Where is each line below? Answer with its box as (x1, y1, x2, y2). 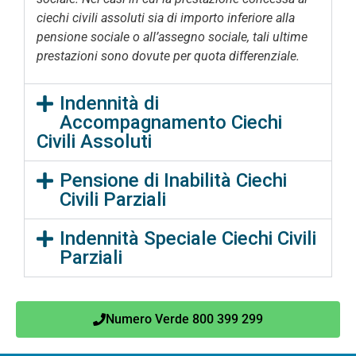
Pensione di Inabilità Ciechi (59, 168, 287, 192)
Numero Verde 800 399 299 (106, 311, 263, 327)
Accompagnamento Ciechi (59, 110, 282, 133)
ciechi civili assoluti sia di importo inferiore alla (37, 10, 295, 26)
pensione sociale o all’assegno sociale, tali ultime (37, 29, 308, 45)
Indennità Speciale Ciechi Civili (59, 226, 316, 250)
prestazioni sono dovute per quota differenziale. (37, 48, 300, 64)
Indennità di (59, 91, 159, 114)
